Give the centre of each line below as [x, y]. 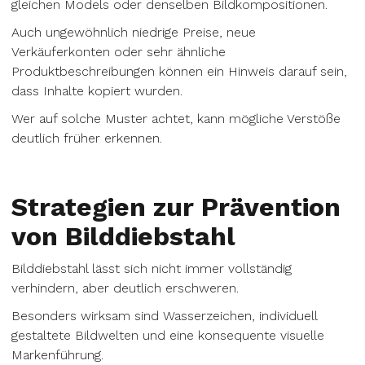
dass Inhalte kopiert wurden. [97, 91]
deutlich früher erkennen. [87, 138]
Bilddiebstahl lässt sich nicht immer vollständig [152, 268]
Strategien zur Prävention [176, 207]
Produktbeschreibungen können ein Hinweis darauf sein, [179, 71]
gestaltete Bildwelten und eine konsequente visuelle [168, 335]
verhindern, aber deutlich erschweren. [125, 288]
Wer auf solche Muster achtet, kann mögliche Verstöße [176, 119]
